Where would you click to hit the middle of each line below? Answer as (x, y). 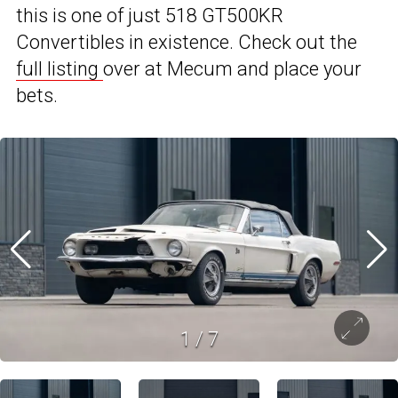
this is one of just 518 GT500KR (150, 16)
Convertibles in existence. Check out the (187, 43)
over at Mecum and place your (232, 69)
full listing (60, 69)
